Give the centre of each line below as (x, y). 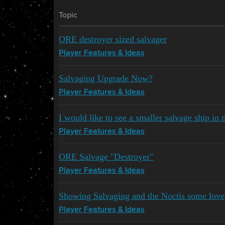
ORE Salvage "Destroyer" (106, 157)
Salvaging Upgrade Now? (106, 79)
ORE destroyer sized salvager (113, 39)
